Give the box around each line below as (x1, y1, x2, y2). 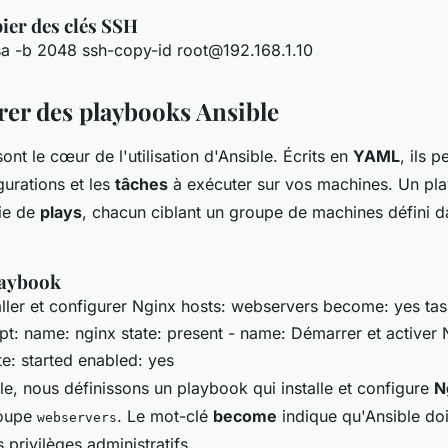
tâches (115, 174, 168, 195)
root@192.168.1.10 (177, 40, 313, 61)
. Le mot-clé (117, 406, 213, 427)
